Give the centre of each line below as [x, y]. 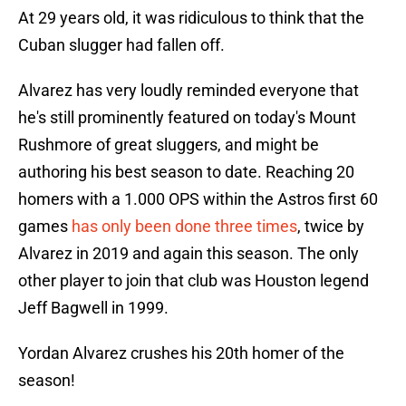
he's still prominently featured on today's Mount [187, 118]
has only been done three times [184, 227]
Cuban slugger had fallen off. [121, 45]
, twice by [331, 227]
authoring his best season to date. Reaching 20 [186, 172]
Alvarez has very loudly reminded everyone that [188, 91]
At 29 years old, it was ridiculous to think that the [191, 18]
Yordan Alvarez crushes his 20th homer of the [181, 353]
